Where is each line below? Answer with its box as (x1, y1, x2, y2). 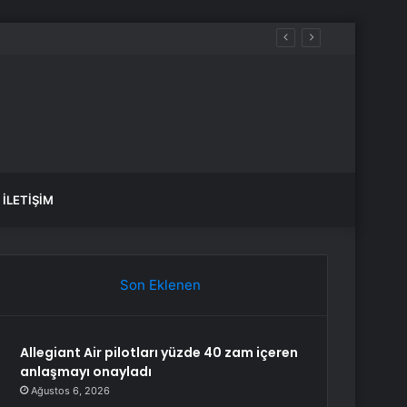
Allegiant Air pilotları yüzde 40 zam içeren (20, 343, 299, 362)
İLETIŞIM (3, 193, 54, 207)
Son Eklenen (119, 276, 201, 293)
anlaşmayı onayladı (20, 362, 153, 381)
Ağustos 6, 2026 (31, 384, 111, 397)
